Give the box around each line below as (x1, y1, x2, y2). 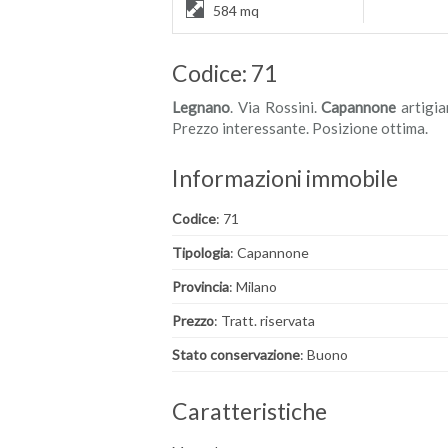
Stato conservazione (172, 346, 300, 363)
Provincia (172, 278, 229, 295)
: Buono (300, 346, 348, 363)
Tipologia (172, 244, 230, 261)
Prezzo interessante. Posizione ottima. (172, 119, 428, 137)
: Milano (229, 278, 277, 295)
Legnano (172, 98, 230, 116)
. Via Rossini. (230, 98, 322, 116)
